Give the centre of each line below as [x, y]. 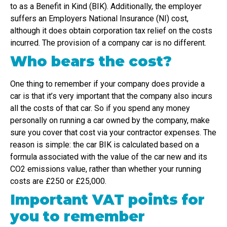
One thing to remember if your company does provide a [107, 84]
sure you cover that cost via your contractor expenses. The [113, 133]
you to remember [78, 217]
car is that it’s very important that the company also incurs [111, 96]
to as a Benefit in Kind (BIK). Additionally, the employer [106, 7]
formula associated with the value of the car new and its [109, 157]
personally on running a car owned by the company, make [110, 121]
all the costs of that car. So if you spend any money [100, 108]
